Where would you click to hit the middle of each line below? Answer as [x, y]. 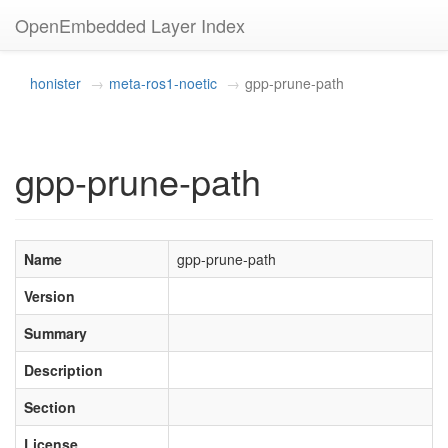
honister [55, 83]
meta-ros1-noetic [163, 83]
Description [63, 370]
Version [49, 296]
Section [50, 407]
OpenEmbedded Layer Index [130, 25]
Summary [55, 333]
